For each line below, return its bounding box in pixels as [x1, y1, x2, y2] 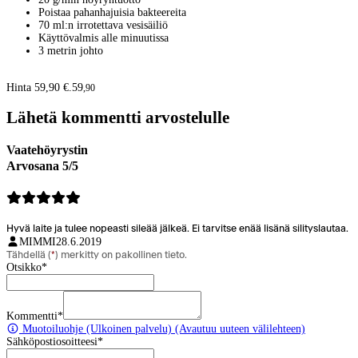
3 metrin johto [38, 44, 103, 57]
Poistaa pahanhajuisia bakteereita [38, 6, 186, 18]
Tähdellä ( [6, 249, 51, 260]
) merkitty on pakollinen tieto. [55, 249, 187, 260]
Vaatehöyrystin [6, 141, 88, 157]
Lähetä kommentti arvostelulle [6, 108, 229, 128]
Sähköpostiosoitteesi [6, 335, 97, 348]
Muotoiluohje [19, 322, 83, 335]
